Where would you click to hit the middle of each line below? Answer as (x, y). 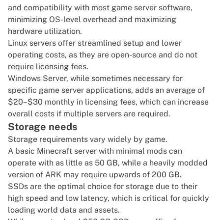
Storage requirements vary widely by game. (88, 139)
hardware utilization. (45, 31)
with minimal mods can (139, 151)
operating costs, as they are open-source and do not (103, 55)
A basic (22, 151)
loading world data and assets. (64, 210)
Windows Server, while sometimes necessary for (95, 79)
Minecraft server (67, 151)
